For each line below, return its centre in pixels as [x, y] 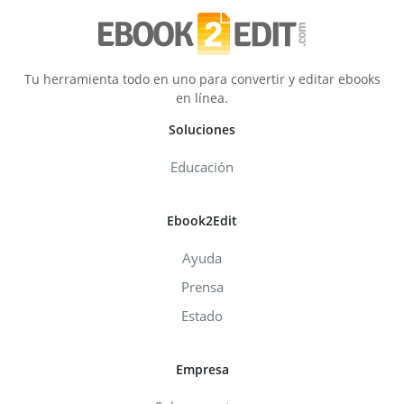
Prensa [202, 286]
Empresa [202, 369]
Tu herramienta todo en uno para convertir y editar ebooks [202, 78]
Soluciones [202, 129]
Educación [202, 166]
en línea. [202, 97]
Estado [202, 315]
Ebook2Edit [202, 220]
